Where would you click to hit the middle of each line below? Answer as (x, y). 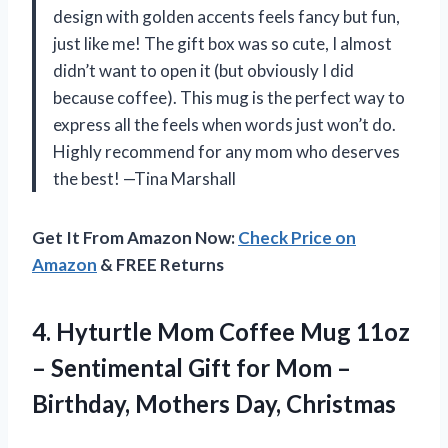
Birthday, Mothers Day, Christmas (214, 403)
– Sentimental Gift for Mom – (191, 367)
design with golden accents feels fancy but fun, (226, 16)
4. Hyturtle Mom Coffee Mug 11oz (221, 331)
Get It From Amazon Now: (135, 237)
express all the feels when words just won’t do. (224, 124)
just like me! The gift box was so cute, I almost (222, 43)
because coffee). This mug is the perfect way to (229, 97)
